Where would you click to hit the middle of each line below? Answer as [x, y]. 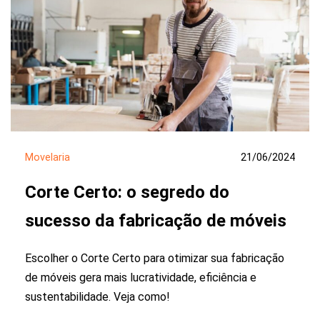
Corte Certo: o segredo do [127, 192]
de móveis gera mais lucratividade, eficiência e [141, 278]
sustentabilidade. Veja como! [97, 297]
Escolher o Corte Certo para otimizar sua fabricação [155, 259]
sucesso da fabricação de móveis [156, 220]
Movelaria [47, 157]
